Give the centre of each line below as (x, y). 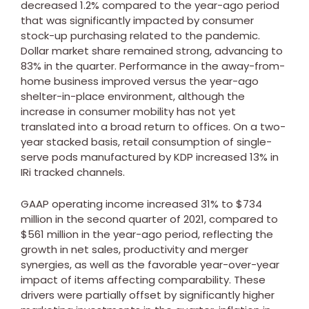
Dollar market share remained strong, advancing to (152, 50)
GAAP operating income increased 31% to (128, 203)
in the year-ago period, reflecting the (176, 234)
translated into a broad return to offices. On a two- (153, 126)
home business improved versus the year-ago (140, 81)
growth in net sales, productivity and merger (134, 249)
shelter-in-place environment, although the (133, 96)
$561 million (50, 234)
